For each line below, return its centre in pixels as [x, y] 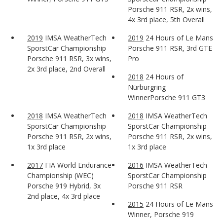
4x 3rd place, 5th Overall [166, 19]
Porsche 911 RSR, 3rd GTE [170, 48]
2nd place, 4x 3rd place [64, 196]
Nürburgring [147, 87]
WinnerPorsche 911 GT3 [166, 97]
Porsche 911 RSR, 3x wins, [69, 58]
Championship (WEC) [60, 175]
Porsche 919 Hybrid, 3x [64, 185]
